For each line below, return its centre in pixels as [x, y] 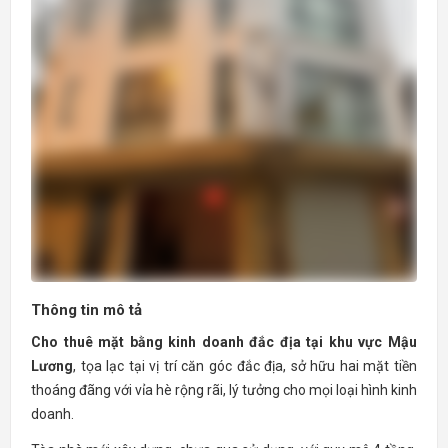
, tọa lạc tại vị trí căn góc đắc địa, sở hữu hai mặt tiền [245, 365]
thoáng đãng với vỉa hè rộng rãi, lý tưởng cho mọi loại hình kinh [224, 389]
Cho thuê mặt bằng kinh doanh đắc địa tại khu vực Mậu [224, 341]
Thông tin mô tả [86, 309]
